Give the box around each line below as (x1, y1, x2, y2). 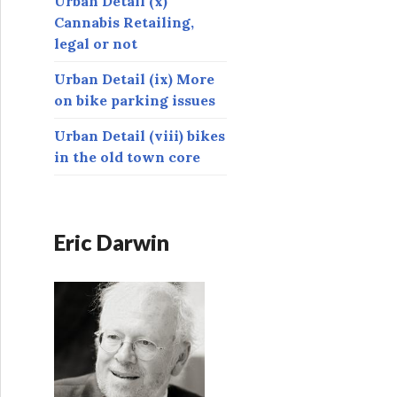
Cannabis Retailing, (54, 13, 194, 32)
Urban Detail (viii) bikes (54, 127, 225, 145)
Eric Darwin (54, 228, 169, 255)
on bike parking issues (54, 91, 215, 110)
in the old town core (54, 148, 200, 167)
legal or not (54, 35, 137, 53)
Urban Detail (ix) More (54, 70, 214, 89)
